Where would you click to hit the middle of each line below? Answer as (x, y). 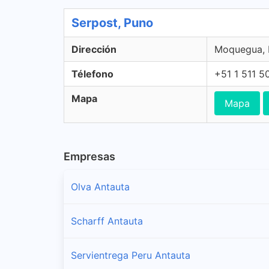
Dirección (94, 49)
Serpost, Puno (112, 23)
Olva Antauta (100, 186)
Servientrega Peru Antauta (131, 255)
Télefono (92, 74)
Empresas (89, 156)
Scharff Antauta (107, 221)
